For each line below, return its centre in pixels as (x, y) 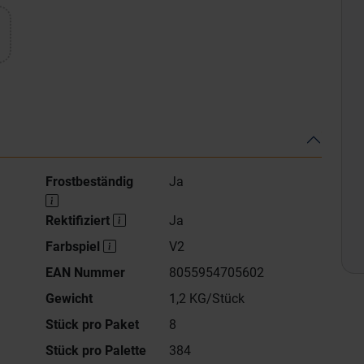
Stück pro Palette (96, 351)
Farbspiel (74, 247)
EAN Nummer (85, 273)
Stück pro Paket (92, 325)
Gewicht (69, 299)
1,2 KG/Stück (206, 299)
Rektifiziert (79, 221)
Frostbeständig (91, 182)
